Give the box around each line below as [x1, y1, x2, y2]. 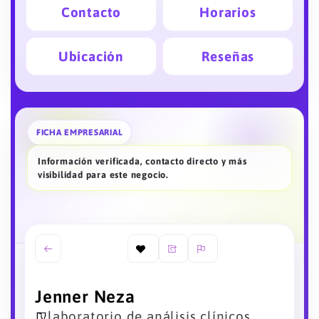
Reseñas [201, 48, 255, 65]
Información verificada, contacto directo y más [38, 156, 247, 167]
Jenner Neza [35, 287, 135, 307]
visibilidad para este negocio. [38, 169, 169, 181]
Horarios [199, 4, 256, 21]
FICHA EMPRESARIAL [36, 127, 123, 138]
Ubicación [58, 48, 125, 65]
